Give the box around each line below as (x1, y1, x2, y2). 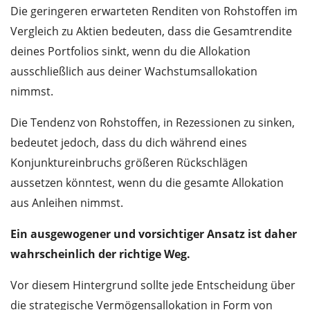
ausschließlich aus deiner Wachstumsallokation (10, 64, 257, 80)
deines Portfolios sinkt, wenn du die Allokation (10, 44, 250, 60)
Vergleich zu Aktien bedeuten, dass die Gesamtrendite (10, 24, 292, 39)
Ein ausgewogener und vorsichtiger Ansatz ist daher (10, 226, 297, 242)
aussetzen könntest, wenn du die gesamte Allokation (10, 175, 284, 191)
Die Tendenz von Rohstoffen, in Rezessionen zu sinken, (10, 115, 295, 131)
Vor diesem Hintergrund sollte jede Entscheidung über (10, 277, 295, 293)
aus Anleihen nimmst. (10, 195, 123, 211)
